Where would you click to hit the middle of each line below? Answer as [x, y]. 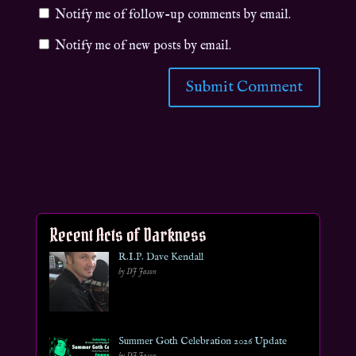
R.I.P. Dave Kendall [161, 257]
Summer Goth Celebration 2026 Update [202, 341]
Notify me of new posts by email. [143, 46]
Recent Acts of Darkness [128, 234]
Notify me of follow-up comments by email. [172, 15]
